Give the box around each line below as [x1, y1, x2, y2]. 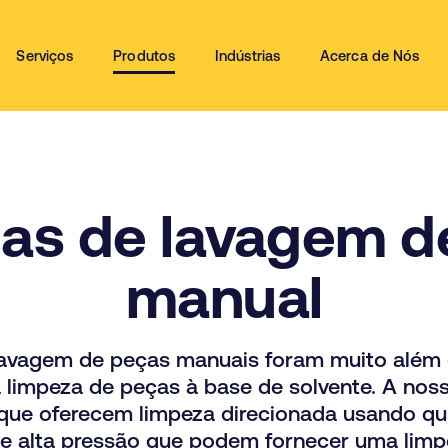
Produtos [113, 48, 176, 64]
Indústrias [215, 48, 281, 64]
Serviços [16, 48, 74, 64]
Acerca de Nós [320, 48, 420, 64]
